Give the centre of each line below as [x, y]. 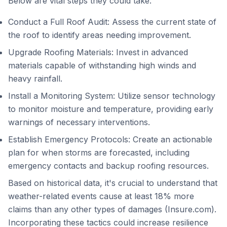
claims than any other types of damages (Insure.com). [112, 209]
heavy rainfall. [35, 79]
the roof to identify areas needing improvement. [100, 35]
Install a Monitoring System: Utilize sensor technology [112, 96]
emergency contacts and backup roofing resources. [108, 166]
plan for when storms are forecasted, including [99, 153]
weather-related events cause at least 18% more [101, 196]
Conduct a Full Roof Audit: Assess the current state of [112, 22]
